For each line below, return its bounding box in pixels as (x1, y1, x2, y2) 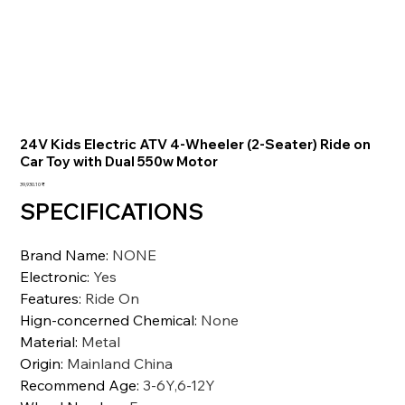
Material (20, 332, 76, 351)
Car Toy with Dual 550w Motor (20, 152, 219, 170)
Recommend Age (20, 375, 137, 394)
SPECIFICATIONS (20, 197, 203, 225)
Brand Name (20, 245, 107, 264)
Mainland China (67, 353, 174, 372)
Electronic (20, 267, 88, 286)
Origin (20, 353, 61, 372)
